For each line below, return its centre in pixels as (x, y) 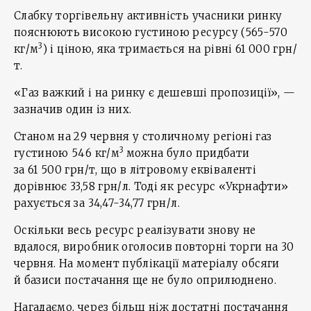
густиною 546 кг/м (67, 153)
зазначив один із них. (73, 109)
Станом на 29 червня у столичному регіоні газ (143, 136)
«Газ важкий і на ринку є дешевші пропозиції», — (155, 93)
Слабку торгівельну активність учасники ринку (148, 16)
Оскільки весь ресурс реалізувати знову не (135, 230)
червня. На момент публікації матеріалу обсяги (147, 263)
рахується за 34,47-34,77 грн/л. (97, 203)
